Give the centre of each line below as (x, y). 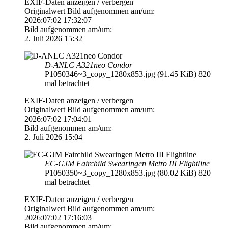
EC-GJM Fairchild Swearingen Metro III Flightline (127, 163)
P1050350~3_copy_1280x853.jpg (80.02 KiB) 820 (128, 173)
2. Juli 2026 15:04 (53, 137)
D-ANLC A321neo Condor (89, 65)
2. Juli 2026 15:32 (53, 38)
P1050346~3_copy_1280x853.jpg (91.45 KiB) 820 (128, 74)
